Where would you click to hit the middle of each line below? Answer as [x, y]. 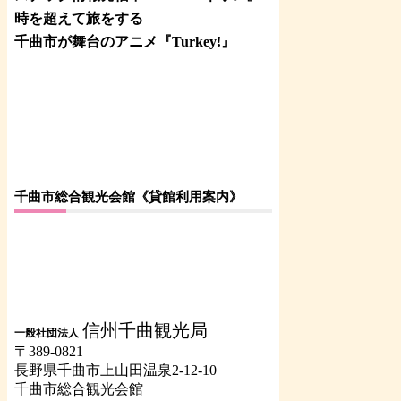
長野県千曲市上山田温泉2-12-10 [115, 370]
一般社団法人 [47, 333]
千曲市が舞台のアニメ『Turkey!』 [125, 41]
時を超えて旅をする [79, 18]
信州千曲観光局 [145, 330]
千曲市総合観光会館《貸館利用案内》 [128, 196]
